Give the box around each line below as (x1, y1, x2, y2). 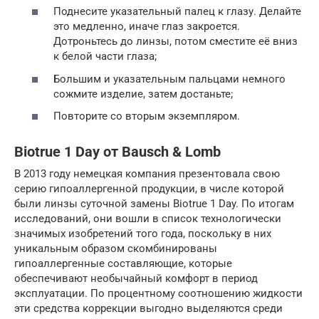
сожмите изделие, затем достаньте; (53, 87, 233, 100)
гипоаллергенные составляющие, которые (14, 257, 232, 270)
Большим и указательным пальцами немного (53, 72, 286, 85)
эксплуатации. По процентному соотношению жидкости (14, 287, 303, 300)
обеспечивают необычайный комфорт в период (14, 272, 258, 285)
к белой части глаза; (53, 50, 157, 63)
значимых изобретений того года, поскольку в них (14, 227, 271, 240)
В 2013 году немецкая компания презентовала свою (14, 167, 280, 180)
